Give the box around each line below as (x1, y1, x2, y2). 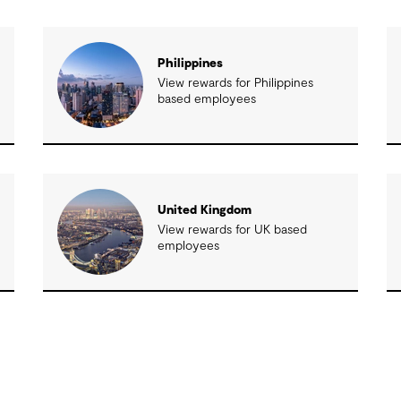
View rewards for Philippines (158, 76, 314, 90)
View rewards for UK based (158, 223, 308, 236)
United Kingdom (158, 203, 252, 217)
